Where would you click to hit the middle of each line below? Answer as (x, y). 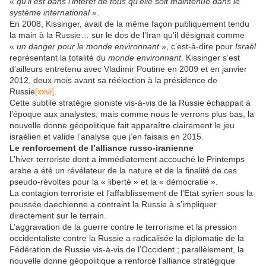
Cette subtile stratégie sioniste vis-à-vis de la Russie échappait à (130, 102)
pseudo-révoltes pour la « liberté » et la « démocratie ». (114, 181)
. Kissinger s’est (210, 57)
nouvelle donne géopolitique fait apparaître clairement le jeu (122, 125)
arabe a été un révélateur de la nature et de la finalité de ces (123, 170)
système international (50, 12)
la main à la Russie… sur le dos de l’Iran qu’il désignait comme (127, 35)
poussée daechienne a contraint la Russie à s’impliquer (113, 204)
